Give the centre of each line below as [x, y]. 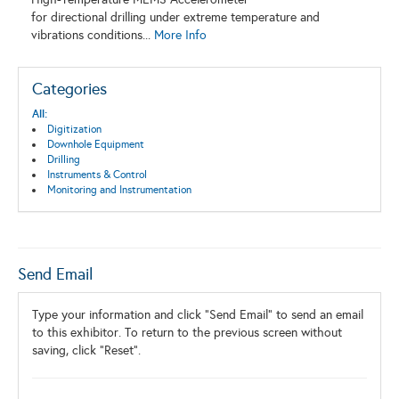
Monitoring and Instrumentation [119, 190]
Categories [69, 90]
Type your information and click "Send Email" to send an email [198, 315]
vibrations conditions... [93, 36]
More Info [180, 36]
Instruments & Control [97, 175]
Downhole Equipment [95, 145]
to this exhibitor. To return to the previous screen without [187, 333]
